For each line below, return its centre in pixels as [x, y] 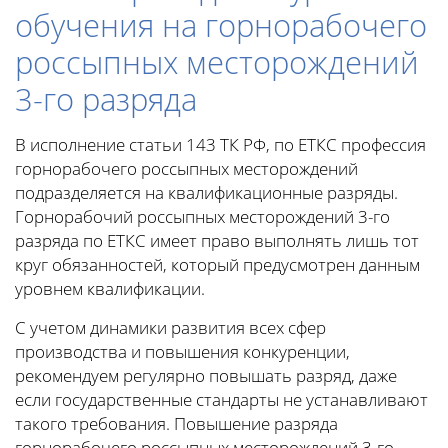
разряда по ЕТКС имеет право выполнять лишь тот [217, 240]
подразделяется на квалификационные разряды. [206, 192]
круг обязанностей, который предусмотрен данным [217, 264]
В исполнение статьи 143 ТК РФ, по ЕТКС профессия [220, 144]
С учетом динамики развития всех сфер [170, 327]
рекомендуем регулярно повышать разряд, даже [206, 375]
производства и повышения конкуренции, [182, 351]
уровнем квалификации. [110, 288]
